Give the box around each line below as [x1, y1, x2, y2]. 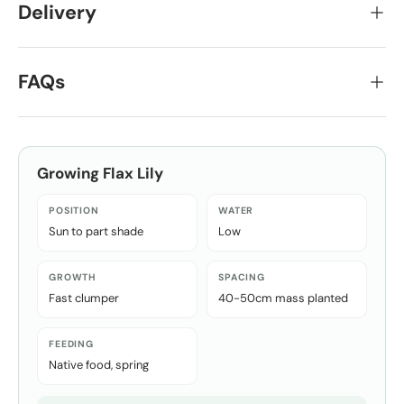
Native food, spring [49, 356, 149, 372]
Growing [37, 162, 103, 183]
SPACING [218, 271, 265, 283]
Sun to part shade [49, 223, 143, 239]
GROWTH [49, 271, 97, 283]
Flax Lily [103, 162, 163, 183]
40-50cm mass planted [218, 289, 348, 306]
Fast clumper [49, 289, 119, 306]
